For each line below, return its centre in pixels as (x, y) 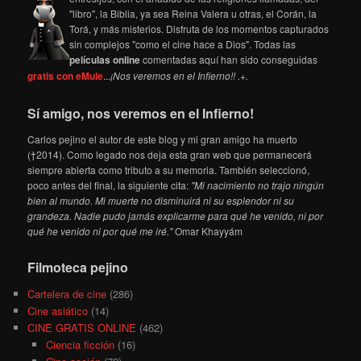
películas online (105, 60)
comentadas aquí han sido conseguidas (229, 60)
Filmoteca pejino (78, 267)
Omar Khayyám (208, 230)
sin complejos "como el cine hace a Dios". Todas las (183, 44)
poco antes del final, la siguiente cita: (110, 185)
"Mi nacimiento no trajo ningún (258, 185)
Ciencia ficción (80, 344)
